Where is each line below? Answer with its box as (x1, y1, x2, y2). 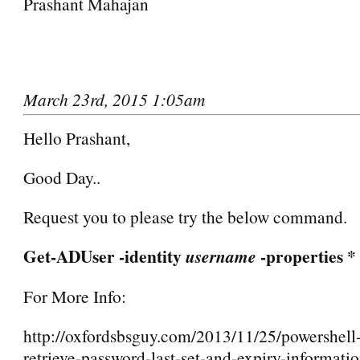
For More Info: (23, 284, 126, 308)
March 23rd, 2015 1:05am (23, 87, 205, 111)
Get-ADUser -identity (23, 243, 186, 268)
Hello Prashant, (23, 125, 130, 149)
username (186, 243, 256, 268)
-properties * (256, 243, 356, 268)
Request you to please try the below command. (23, 204, 347, 228)
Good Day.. (23, 165, 100, 189)
